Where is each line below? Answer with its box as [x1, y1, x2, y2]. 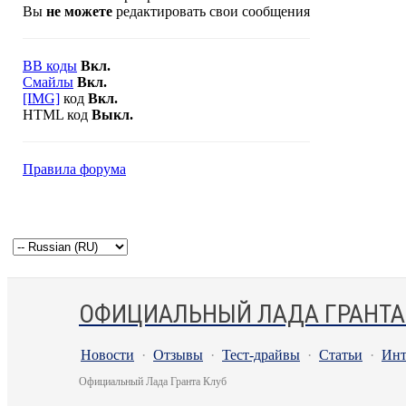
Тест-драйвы [222, 347, 300, 362]
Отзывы [153, 347, 203, 362]
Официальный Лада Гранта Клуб [79, 375, 227, 388]
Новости [81, 347, 134, 362]
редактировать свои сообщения [112, 4, 310, 19]
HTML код [23, 107, 92, 122]
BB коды [23, 58, 77, 73]
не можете [46, 4, 112, 19]
